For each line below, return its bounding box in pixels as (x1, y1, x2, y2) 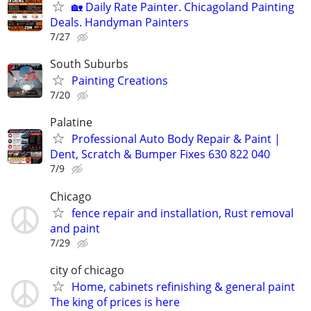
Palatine (50, 115, 92, 131)
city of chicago (50, 262, 124, 278)
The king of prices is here (50, 294, 180, 310)
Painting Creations (72, 73, 168, 89)
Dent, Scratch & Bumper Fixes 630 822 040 (50, 146, 270, 162)
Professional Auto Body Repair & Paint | (72, 131, 280, 147)
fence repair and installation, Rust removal (72, 205, 294, 221)
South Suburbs (50, 56, 128, 72)
